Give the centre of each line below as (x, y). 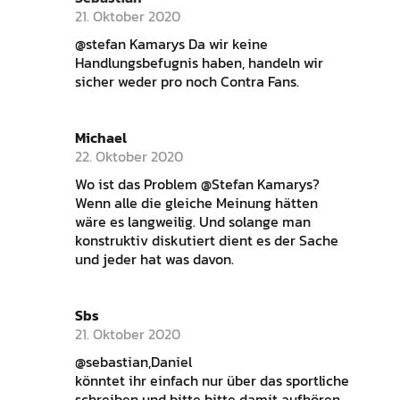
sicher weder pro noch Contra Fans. (187, 82)
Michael (100, 138)
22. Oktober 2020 (129, 157)
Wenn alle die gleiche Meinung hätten (196, 203)
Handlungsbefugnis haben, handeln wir (199, 63)
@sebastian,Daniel (133, 362)
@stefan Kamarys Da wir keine (171, 44)
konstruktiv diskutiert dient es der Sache (206, 241)
